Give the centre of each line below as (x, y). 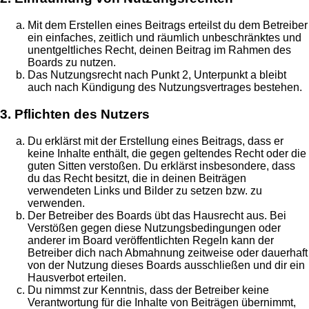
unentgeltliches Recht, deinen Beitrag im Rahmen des (159, 50)
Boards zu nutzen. (72, 63)
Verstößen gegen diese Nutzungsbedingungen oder (154, 228)
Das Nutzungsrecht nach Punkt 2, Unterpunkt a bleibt (157, 75)
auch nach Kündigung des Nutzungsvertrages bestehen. (165, 88)
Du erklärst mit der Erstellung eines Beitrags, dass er (156, 141)
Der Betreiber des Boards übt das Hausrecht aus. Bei (157, 215)
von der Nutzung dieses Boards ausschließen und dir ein (166, 265)
